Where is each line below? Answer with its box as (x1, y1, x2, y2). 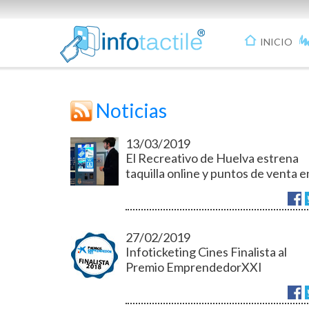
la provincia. (126, 181, 189, 196)
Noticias (96, 99, 167, 122)
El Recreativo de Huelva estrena (126, 150, 299, 166)
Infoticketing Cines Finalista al (126, 244, 287, 259)
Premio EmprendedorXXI (126, 259, 262, 275)
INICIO (260, 36, 292, 48)
